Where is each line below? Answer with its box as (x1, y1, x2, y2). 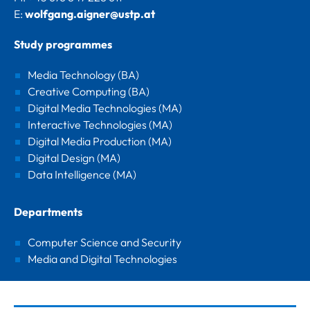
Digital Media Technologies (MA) (28, 100, 182, 115)
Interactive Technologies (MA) (28, 117, 172, 131)
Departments (14, 204, 82, 219)
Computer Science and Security (28, 235, 181, 249)
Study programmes (14, 37, 112, 51)
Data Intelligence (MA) (28, 167, 136, 181)
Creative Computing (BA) (28, 84, 149, 98)
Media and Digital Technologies (28, 251, 177, 266)
